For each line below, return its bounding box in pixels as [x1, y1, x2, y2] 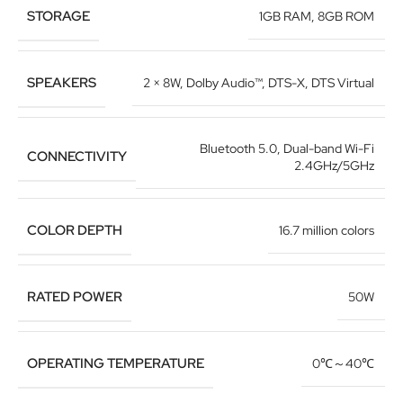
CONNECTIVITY [27, 147, 127, 166]
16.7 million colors [279, 222, 374, 239]
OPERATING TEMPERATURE [27, 354, 204, 372]
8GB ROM [318, 8, 374, 25]
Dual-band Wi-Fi [283, 139, 374, 157]
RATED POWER [27, 287, 122, 306]
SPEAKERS [27, 73, 96, 92]
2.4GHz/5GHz [294, 157, 374, 174]
